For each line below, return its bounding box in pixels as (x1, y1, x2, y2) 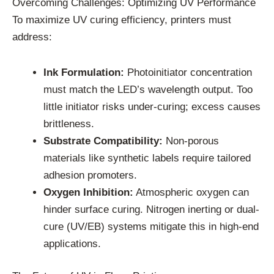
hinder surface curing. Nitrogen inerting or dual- (43, 203, 259, 215)
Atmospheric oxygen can (133, 186, 249, 198)
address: (12, 31, 52, 43)
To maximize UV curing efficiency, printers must (12, 14, 231, 26)
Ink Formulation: (43, 66, 124, 78)
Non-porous (163, 135, 219, 147)
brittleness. (43, 117, 94, 130)
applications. (43, 237, 101, 250)
